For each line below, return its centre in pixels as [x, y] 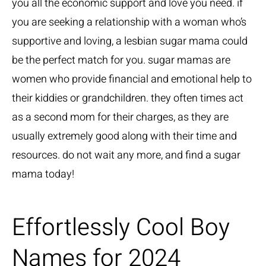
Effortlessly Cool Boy [121, 228]
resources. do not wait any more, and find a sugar [126, 155]
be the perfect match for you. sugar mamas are [121, 60]
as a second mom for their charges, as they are [120, 117]
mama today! [43, 174]
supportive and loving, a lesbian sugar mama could [130, 41]
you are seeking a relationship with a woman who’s [129, 22]
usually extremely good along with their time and [124, 136]
